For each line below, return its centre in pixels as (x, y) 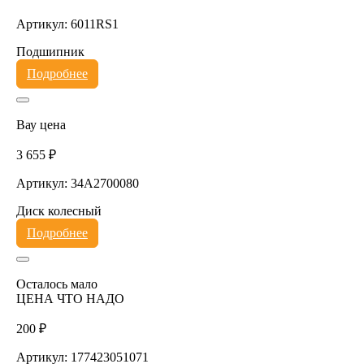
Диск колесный (58, 210)
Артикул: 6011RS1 (67, 24)
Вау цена (41, 124)
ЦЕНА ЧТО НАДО (70, 298)
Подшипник (50, 51)
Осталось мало (56, 284)
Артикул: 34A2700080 (77, 183)
